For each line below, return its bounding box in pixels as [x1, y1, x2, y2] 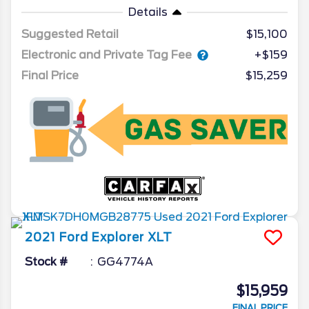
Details [128, 5, 168, 19]
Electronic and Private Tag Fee [21, 48, 192, 61]
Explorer [92, 230, 144, 245]
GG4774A [97, 255, 153, 269]
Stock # [25, 255, 68, 269]
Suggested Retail [21, 27, 119, 41]
